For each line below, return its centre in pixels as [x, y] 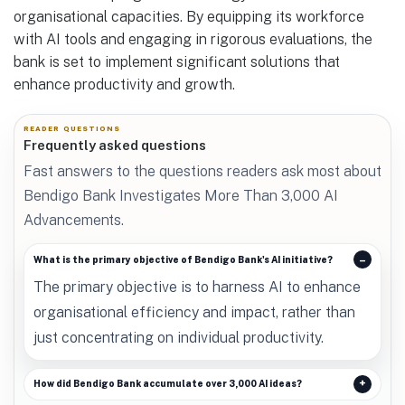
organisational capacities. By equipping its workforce [189, 16]
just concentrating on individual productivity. [178, 338]
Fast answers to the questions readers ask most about [202, 172]
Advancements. [74, 221]
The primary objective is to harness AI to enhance [197, 287]
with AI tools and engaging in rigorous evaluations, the [193, 39]
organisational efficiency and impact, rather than [194, 313]
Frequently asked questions [115, 145]
